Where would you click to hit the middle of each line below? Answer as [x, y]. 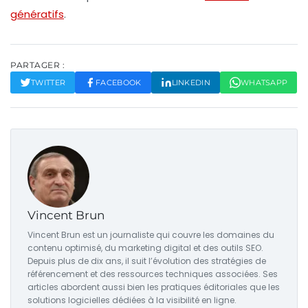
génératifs [37, 14]
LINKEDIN [191, 82]
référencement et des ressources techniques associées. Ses [153, 274]
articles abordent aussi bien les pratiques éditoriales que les [154, 287]
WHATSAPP [264, 82]
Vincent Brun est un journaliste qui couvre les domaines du [151, 234]
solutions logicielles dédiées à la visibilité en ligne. [132, 300]
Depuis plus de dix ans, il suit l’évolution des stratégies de [147, 261]
